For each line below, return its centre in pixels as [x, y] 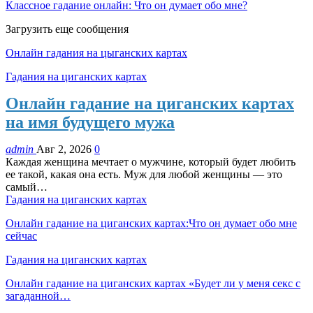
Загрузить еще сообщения [67, 29]
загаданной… [38, 296]
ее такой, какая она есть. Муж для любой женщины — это [144, 174]
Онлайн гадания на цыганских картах [96, 52]
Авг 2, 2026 [64, 149]
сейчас [21, 235]
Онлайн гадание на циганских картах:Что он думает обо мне [151, 223]
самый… [27, 187]
